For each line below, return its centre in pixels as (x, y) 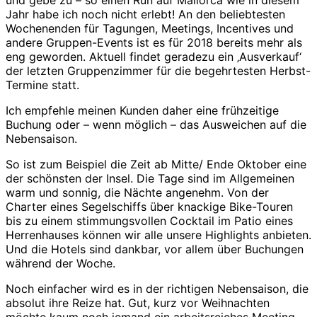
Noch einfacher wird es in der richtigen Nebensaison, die (157, 288)
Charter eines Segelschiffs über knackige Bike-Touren (149, 206)
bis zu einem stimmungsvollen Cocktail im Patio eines (149, 220)
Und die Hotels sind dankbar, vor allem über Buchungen (155, 249)
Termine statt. (42, 85)
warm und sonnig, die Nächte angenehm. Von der (137, 192)
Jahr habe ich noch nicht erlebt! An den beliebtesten (145, 14)
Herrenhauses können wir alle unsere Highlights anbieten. (158, 235)
